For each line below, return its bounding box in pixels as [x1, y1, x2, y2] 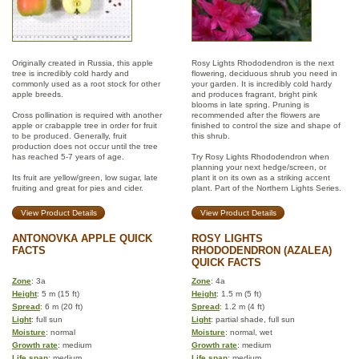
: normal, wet [225, 328, 272, 337]
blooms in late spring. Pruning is [192, 100, 309, 109]
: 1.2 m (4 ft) [220, 302, 264, 311]
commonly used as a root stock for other [12, 79, 160, 88]
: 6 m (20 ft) [40, 302, 83, 311]
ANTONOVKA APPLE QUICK [12, 232, 152, 244]
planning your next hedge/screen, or [192, 163, 326, 171]
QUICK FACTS [192, 256, 261, 268]
